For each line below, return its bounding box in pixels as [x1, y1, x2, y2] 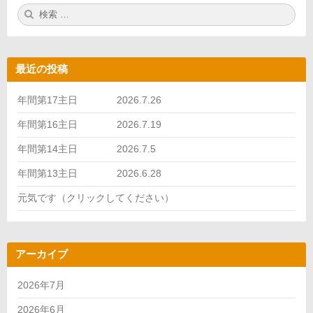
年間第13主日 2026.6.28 [17, 167, 201, 179]
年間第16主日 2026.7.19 [17, 118, 171, 130]
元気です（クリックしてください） [17, 191, 174, 203]
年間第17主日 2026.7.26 [17, 94, 171, 105]
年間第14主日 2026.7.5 [17, 143, 166, 154]
